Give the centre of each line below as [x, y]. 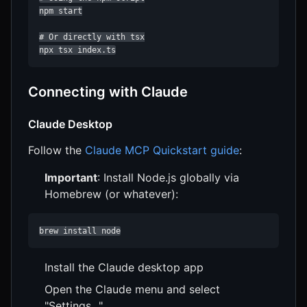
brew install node [80, 231]
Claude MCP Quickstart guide [162, 150]
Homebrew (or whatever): [111, 194]
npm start [61, 11]
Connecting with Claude [108, 92]
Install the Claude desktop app [124, 268]
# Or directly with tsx [92, 37]
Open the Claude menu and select [132, 290]
